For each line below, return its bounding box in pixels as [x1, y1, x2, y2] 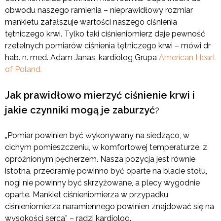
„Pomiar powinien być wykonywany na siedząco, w [5, 131, 189, 141]
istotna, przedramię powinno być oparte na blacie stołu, [5, 166, 207, 176]
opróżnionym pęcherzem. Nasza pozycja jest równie [5, 154, 195, 164]
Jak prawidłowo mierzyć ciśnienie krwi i [5, 89, 195, 102]
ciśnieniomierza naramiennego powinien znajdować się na [5, 202, 214, 212]
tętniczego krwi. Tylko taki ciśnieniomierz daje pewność [5, 29, 205, 39]
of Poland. [5, 65, 42, 74]
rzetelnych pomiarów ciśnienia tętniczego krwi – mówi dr [5, 41, 211, 51]
